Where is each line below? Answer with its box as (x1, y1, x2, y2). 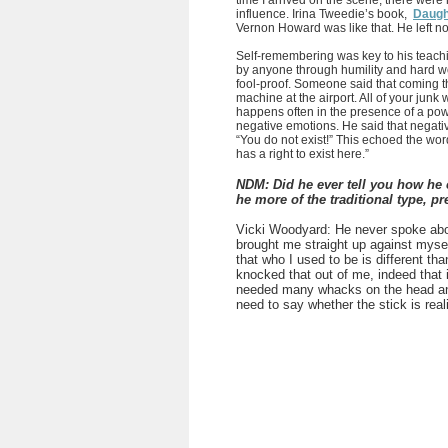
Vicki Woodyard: (236, 222, 335, 237)
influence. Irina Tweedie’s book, (236, 7, 410, 21)
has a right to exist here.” (236, 147, 369, 161)
